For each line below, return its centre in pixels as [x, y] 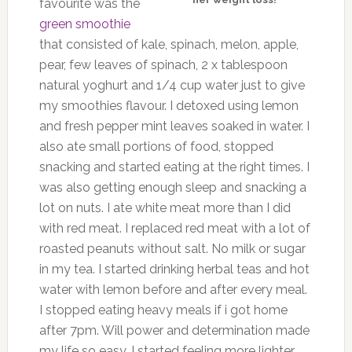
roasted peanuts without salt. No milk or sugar [172, 249]
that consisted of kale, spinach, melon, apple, [169, 45]
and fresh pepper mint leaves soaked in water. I [174, 126]
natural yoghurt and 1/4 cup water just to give [172, 86]
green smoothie [84, 24]
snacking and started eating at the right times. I [174, 167]
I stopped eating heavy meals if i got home [163, 310]
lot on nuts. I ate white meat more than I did [165, 208]
